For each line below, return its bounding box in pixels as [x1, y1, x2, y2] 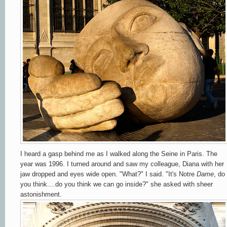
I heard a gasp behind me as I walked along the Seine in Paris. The [20, 149, 217, 158]
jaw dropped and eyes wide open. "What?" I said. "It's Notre [20, 170, 195, 178]
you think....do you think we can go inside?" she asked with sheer [20, 180, 213, 188]
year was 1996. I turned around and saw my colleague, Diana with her [20, 160, 224, 168]
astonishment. [20, 190, 62, 198]
